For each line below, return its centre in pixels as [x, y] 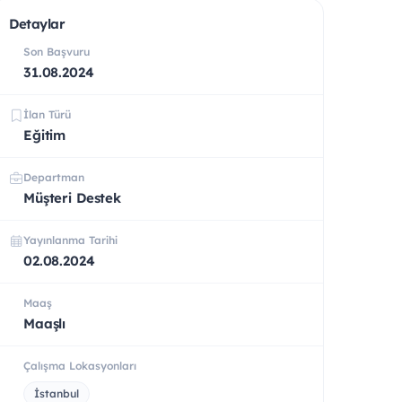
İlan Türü [47, 114]
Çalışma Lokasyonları [80, 365]
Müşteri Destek [72, 197]
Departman [54, 177]
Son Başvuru [57, 51]
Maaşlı [45, 323]
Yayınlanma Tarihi [70, 240]
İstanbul [57, 393]
